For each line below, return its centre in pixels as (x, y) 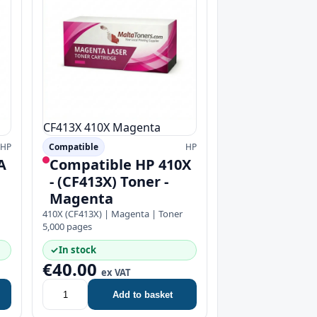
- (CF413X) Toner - (109, 181)
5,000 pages (67, 226)
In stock (77, 250)
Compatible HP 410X (120, 165)
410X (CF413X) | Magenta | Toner (113, 214)
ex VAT (116, 272)
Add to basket (142, 294)
